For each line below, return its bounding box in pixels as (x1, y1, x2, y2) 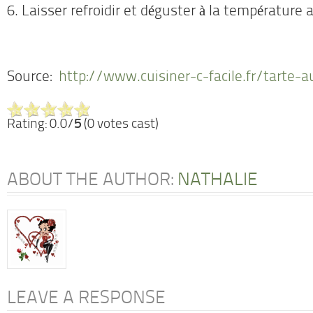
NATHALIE (177, 172, 258, 189)
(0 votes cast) (81, 118, 159, 131)
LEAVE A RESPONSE (7, 290, 166, 307)
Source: (7, 71, 59, 85)
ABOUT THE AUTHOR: (7, 172, 177, 189)
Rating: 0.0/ (7, 118, 74, 131)
